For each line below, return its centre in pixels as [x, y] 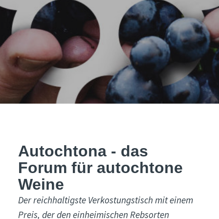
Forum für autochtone [101, 168]
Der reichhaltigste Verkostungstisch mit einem [106, 200]
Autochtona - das [83, 151]
